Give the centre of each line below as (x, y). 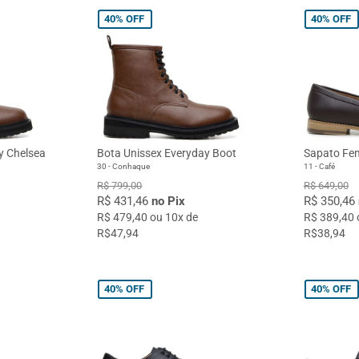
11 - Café (319, 166)
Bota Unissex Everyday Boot (167, 153)
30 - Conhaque (124, 166)
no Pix (169, 201)
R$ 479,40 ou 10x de (148, 217)
